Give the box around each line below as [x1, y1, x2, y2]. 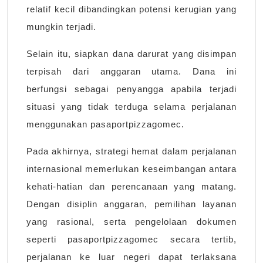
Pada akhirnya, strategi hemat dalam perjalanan [26, 146, 237, 157]
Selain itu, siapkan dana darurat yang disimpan [26, 49, 237, 59]
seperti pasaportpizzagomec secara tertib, [26, 234, 237, 245]
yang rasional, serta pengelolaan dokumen [26, 217, 237, 227]
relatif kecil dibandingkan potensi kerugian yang [26, 4, 237, 15]
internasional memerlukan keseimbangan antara [26, 164, 237, 174]
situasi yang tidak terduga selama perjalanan [26, 102, 237, 112]
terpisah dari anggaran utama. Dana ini [26, 66, 237, 77]
